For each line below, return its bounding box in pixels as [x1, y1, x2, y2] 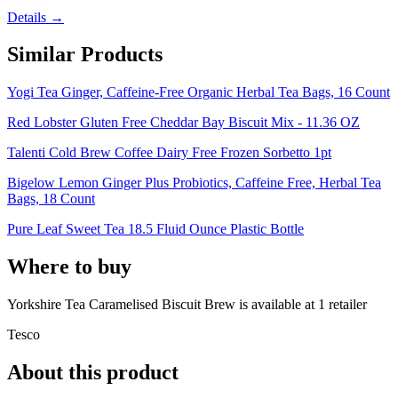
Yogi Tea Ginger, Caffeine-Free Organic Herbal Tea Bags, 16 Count [7, 84, 390, 100]
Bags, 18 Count [7, 191, 95, 207]
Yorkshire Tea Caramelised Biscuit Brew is [7, 297, 251, 313]
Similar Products [7, 43, 163, 67]
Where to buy [7, 255, 131, 279]
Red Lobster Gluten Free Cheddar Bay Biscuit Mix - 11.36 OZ [7, 115, 360, 131]
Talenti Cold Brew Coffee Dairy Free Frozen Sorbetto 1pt [7, 145, 331, 161]
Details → [7, 9, 64, 25]
